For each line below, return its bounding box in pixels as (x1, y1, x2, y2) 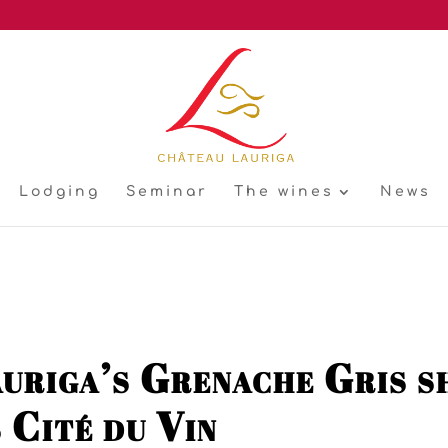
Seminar (125, 184, 208, 199)
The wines (233, 184, 334, 199)
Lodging (18, 184, 100, 199)
